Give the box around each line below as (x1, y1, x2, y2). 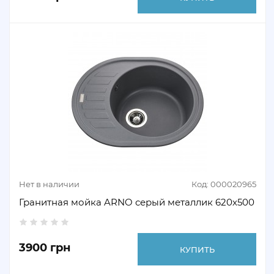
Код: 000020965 (191, 179, 256, 189)
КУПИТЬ (179, 244, 215, 254)
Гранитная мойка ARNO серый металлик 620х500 (19, 196, 254, 208)
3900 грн (19, 241, 70, 254)
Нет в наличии (19, 179, 80, 189)
